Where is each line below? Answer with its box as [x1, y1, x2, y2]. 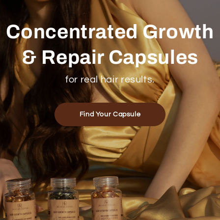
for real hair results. [65, 75, 155, 84]
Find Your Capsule [79, 111, 141, 118]
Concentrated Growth [6, 21, 214, 42]
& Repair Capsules [21, 47, 199, 68]
